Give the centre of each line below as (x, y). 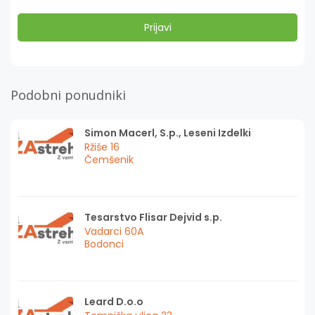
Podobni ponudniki (68, 95)
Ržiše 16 (102, 147)
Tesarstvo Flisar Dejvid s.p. (153, 217)
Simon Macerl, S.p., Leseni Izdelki (168, 133)
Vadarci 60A (114, 231)
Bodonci (104, 244)
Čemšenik (109, 159)
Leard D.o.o (114, 301)
